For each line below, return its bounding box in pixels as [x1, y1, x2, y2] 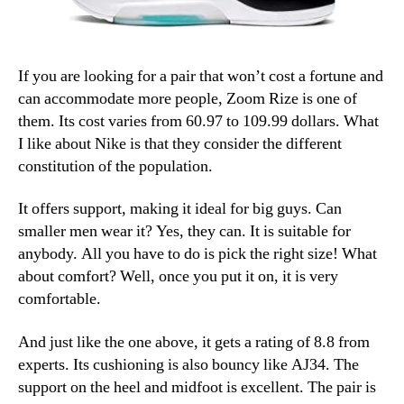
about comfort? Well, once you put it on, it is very [18, 266, 338, 288]
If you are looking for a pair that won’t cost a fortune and [18, 65, 383, 87]
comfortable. [18, 289, 101, 310]
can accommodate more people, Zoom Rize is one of [18, 87, 357, 109]
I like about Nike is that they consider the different [18, 133, 342, 154]
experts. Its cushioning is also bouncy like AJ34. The [18, 353, 359, 375]
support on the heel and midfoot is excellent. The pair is [18, 376, 376, 398]
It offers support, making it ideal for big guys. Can [18, 198, 342, 220]
